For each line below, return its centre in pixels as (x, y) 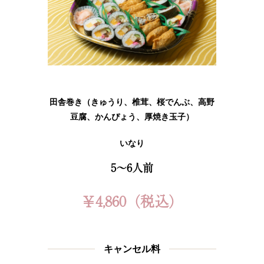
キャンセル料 (132, 249)
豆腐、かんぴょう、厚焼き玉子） (132, 117)
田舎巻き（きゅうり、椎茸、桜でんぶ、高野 (132, 102)
